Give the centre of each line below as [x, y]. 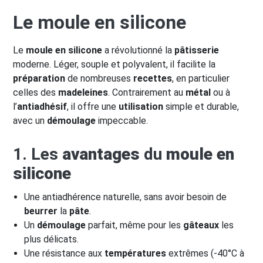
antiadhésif [42, 106]
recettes [153, 78]
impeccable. [122, 120]
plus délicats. [52, 239]
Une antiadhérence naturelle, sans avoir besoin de [126, 197]
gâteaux [201, 225]
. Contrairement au [147, 92]
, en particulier [201, 78]
